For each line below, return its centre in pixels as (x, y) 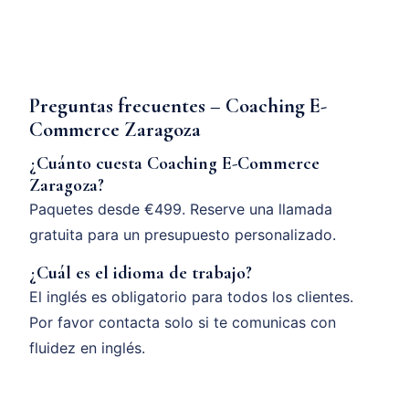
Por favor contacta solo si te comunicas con (183, 323)
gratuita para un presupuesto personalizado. (183, 235)
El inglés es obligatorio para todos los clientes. (191, 297)
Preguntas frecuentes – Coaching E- (178, 106)
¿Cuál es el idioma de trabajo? (141, 273)
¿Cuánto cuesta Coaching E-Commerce (174, 164)
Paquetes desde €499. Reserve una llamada (181, 210)
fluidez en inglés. (87, 348)
